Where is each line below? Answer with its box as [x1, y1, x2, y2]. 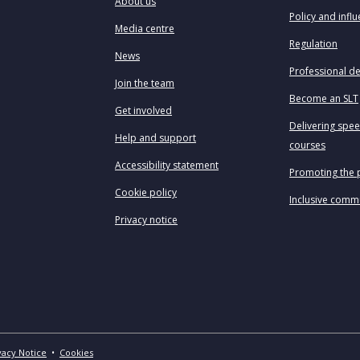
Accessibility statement [115, 158, 219, 172]
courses [289, 138, 325, 152]
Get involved [115, 104, 172, 117]
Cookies [59, 346, 93, 358]
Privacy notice [115, 213, 178, 227]
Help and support [115, 131, 196, 145]
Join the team [115, 76, 174, 90]
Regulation [289, 37, 337, 51]
